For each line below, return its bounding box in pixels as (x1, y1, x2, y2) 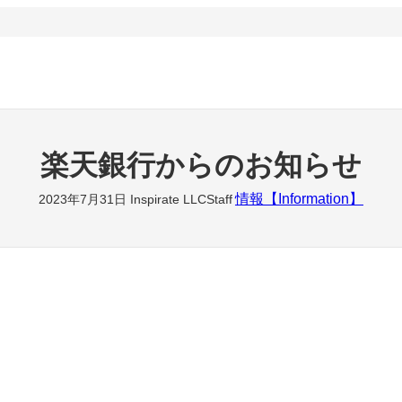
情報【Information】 (234, 191, 363, 207)
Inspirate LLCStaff (129, 192, 232, 207)
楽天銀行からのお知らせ (40, 149, 362, 182)
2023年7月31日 (39, 192, 127, 207)
